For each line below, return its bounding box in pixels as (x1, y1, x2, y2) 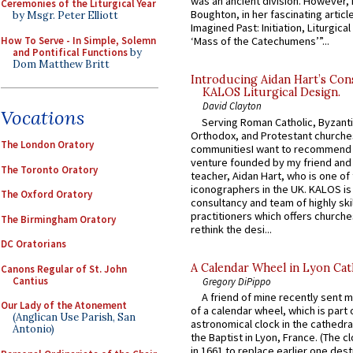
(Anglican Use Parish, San (13, 310, 136, 324)
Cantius (13, 273, 48, 288)
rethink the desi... (191, 221, 272, 236)
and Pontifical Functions (13, 45, 128, 59)
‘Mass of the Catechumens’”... (191, 34, 329, 49)
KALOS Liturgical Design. (203, 85, 340, 100)
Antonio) (13, 322, 54, 336)
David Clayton (203, 99, 262, 113)
